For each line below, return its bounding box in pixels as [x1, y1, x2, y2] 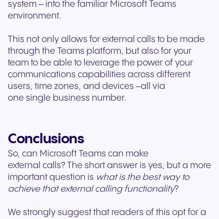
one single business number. [8, 93, 127, 103]
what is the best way [96, 173, 180, 182]
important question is [8, 173, 96, 182]
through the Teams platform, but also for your [8, 46, 192, 56]
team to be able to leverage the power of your [8, 58, 193, 68]
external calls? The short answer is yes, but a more [8, 161, 211, 171]
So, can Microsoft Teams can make [8, 149, 149, 159]
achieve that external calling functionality [8, 184, 175, 194]
